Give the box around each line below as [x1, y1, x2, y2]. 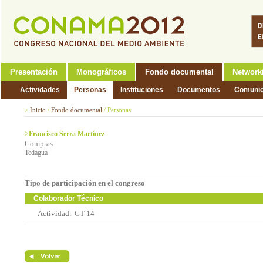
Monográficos [76, 68, 126, 76]
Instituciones [120, 86, 163, 94]
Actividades [20, 86, 60, 94]
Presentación [10, 68, 58, 76]
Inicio [28, 106, 48, 113]
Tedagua [25, 149, 48, 157]
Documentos [177, 86, 220, 94]
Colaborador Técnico [33, 194, 103, 203]
